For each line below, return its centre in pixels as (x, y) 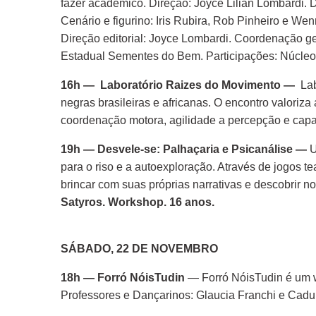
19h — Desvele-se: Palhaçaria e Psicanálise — (185, 149)
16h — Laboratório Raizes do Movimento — (179, 85)
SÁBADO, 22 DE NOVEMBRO (139, 249)
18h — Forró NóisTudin (123, 278)
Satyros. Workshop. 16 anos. (138, 202)
